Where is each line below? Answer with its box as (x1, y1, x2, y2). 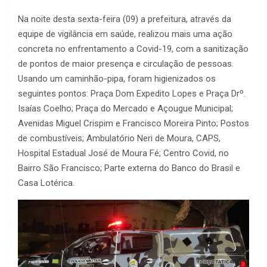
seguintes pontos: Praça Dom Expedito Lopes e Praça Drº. (18, 88, 246, 99)
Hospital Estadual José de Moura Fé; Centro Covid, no (18, 147, 229, 159)
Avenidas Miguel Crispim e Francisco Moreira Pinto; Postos (18, 117, 249, 129)
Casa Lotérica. (18, 177, 74, 188)
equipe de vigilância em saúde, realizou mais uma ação (18, 28, 232, 39)
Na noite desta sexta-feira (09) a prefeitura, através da (18, 13, 231, 24)
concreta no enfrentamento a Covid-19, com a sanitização (18, 43, 249, 54)
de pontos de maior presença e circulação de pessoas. (18, 58, 234, 69)
